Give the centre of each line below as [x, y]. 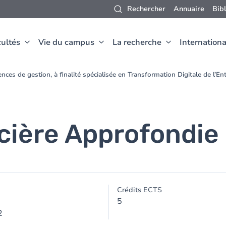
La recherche [137, 42]
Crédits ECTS [139, 190]
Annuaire [189, 9]
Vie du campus [66, 42]
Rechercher [146, 9]
